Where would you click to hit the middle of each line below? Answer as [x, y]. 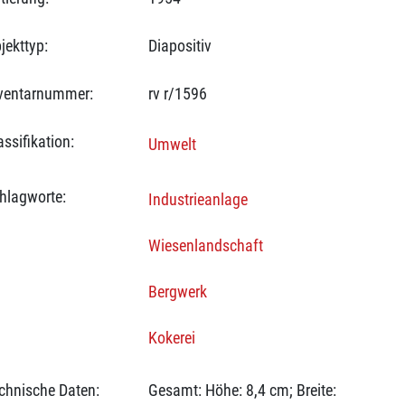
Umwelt [172, 144]
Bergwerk [177, 292]
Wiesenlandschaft [205, 245]
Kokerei [171, 338]
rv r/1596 [177, 94]
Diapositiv [179, 46]
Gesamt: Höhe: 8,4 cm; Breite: [242, 390]
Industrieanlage [198, 199]
